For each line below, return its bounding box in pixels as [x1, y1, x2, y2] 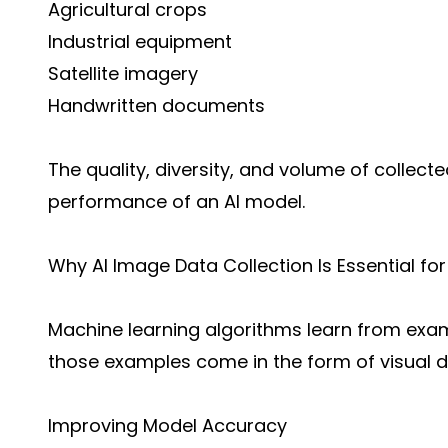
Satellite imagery [48, 61, 198, 86]
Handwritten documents [48, 93, 265, 118]
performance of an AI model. [48, 189, 305, 214]
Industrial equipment [48, 29, 232, 54]
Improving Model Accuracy [48, 413, 287, 438]
